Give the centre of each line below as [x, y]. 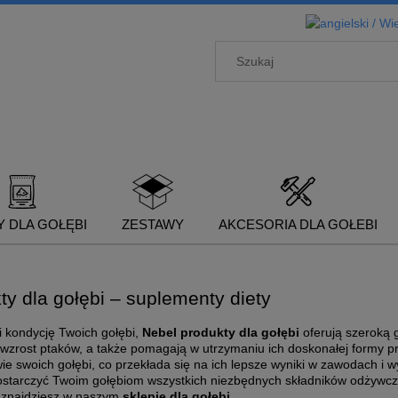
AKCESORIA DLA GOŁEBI [298, 224]
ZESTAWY [152, 224]
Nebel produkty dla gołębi [221, 333]
